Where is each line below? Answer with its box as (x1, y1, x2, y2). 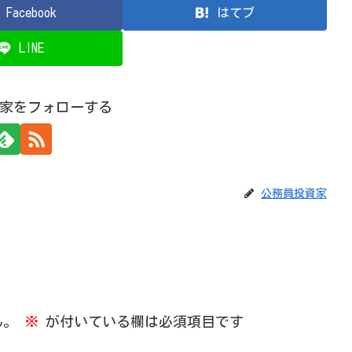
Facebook (6, 6, 57, 20)
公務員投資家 (261, 188, 327, 200)
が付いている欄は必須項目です (38, 314, 244, 329)
